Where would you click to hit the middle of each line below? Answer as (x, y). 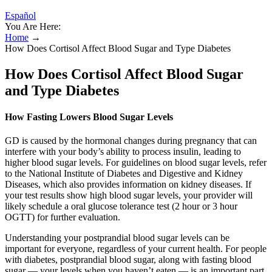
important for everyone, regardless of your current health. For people (136, 249)
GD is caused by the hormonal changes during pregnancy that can (131, 141)
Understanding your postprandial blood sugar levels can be (117, 238)
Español (20, 15)
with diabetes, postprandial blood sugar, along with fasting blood (128, 260)
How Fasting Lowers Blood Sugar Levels (89, 117)
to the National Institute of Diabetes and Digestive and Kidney (124, 174)
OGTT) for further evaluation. (63, 217)
